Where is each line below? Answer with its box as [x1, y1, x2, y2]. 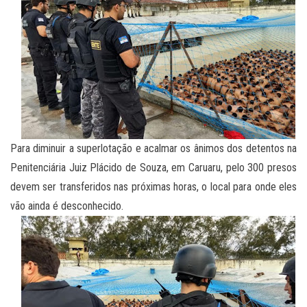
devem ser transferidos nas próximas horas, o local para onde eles [10, 180, 297, 194]
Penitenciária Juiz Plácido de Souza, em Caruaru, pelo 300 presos [10, 161, 297, 175]
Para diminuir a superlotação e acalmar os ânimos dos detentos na [10, 142, 297, 156]
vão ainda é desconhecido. [10, 199, 123, 213]
